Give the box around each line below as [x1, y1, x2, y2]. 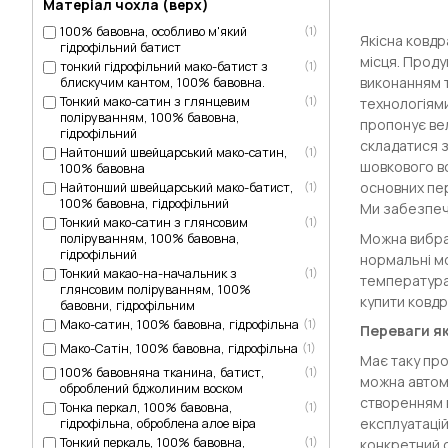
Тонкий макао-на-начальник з [60, 265, 237, 283]
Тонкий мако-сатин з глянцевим [60, 93, 250, 111]
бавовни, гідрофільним [60, 297, 195, 315]
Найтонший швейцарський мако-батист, [60, 179, 294, 197]
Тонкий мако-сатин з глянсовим [60, 214, 248, 232]
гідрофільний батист [60, 39, 181, 57]
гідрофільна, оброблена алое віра [60, 415, 256, 433]
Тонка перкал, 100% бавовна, [60, 399, 233, 417]
